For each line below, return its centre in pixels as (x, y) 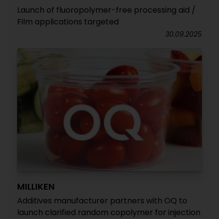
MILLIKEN (36, 186)
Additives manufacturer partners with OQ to (102, 201)
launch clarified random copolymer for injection (109, 212)
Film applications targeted (68, 22)
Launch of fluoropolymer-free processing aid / (106, 10)
